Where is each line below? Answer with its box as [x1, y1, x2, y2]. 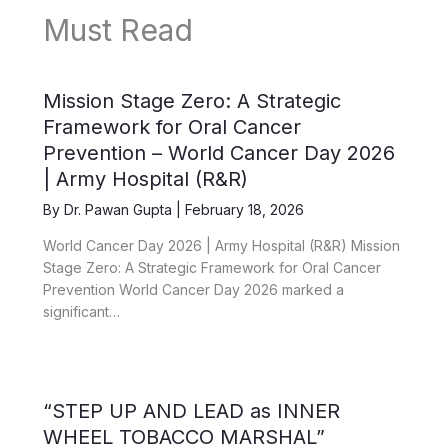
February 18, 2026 [184, 201, 304, 219]
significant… [42, 303, 120, 321]
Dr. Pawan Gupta [63, 201, 176, 219]
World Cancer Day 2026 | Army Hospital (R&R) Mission [42, 237, 400, 255]
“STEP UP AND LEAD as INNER [42, 399, 340, 424]
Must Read [42, 12, 193, 49]
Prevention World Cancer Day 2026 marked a [42, 281, 344, 299]
